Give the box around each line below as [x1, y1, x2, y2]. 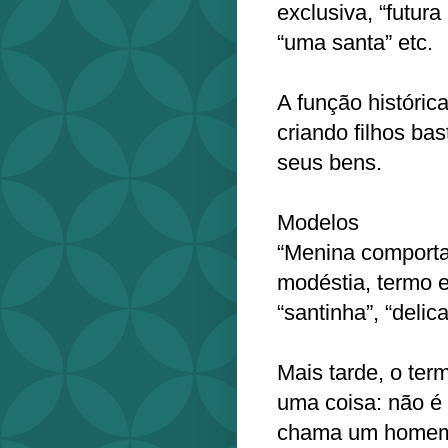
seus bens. [277, 149, 382, 175]
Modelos [277, 209, 365, 235]
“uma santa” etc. [277, 29, 439, 55]
